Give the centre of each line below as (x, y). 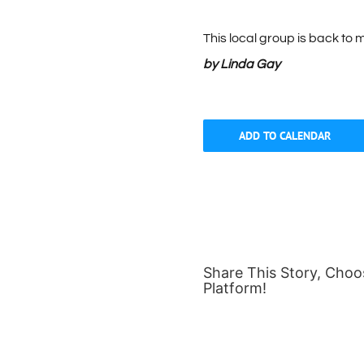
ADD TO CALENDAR (284, 136)
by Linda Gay (242, 65)
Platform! (235, 288)
